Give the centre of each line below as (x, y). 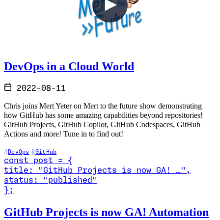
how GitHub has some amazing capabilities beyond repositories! (103, 116)
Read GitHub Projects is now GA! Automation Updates (90, 200)
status (19, 181)
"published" (70, 181)
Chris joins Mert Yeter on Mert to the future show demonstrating (103, 106)
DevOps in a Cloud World (69, 66)
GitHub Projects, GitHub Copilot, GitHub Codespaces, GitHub (102, 125)
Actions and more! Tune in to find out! (64, 134)
